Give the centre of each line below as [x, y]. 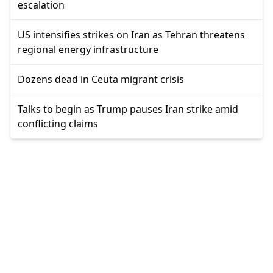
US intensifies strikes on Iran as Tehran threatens [131, 35]
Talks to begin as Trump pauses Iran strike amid [128, 109]
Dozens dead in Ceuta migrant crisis [101, 80]
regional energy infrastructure [88, 50]
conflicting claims [58, 124]
